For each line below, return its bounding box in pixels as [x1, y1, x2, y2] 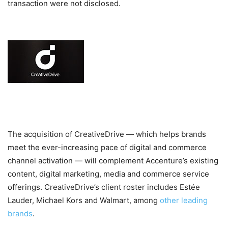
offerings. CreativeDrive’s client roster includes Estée [8, 182, 200, 192]
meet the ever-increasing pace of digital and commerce [8, 142, 207, 153]
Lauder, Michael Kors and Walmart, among [8, 195, 160, 206]
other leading [160, 195, 208, 206]
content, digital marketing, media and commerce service [8, 169, 209, 179]
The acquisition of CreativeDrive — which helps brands [8, 129, 206, 139]
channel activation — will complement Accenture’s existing [8, 156, 218, 166]
